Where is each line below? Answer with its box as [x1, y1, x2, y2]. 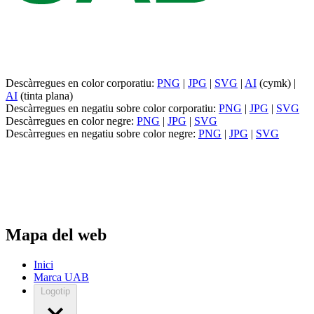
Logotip [41, 285, 70, 296]
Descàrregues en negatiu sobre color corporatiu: [6, 102, 219, 114]
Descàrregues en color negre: [6, 114, 137, 127]
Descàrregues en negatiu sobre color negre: [6, 127, 198, 139]
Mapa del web [6, 225, 107, 244]
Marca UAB [34, 271, 89, 283]
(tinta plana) [18, 89, 73, 102]
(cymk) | [257, 76, 296, 89]
